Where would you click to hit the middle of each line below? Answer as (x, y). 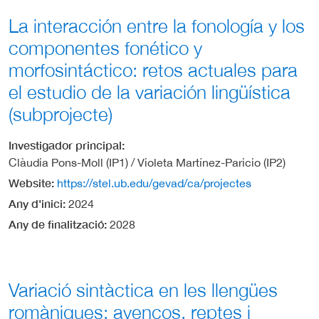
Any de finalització (56, 224)
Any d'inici (36, 204)
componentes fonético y (105, 48)
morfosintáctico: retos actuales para (153, 70)
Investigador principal (65, 145)
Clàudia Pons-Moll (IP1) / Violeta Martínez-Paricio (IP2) (147, 163)
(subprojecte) (61, 114)
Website (30, 183)
